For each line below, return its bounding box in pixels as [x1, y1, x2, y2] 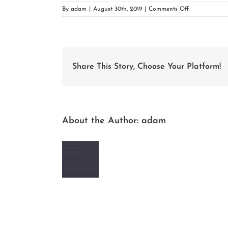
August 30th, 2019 [93, 6, 142, 12]
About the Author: [62, 116, 141, 126]
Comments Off [149, 6, 189, 12]
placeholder [188, 24, 220, 30]
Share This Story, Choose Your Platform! [72, 63, 221, 71]
